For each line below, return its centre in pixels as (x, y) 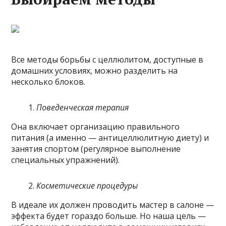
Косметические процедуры (88, 186)
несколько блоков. (48, 82)
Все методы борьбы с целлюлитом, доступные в (107, 60)
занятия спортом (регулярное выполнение (96, 149)
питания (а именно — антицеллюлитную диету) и (110, 138)
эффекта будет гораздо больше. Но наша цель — (109, 216)
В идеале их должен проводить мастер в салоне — (113, 205)
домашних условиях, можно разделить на (95, 71)
